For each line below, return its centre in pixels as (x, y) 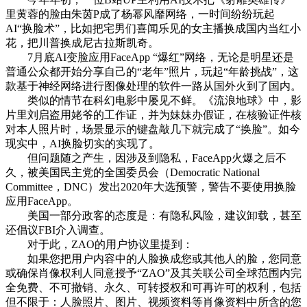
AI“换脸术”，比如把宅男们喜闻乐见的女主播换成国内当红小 (153, 28)
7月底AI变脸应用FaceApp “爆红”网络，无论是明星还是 (150, 57)
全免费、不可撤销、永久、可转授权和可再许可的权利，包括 (153, 287)
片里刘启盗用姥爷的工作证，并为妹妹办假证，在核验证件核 (153, 114)
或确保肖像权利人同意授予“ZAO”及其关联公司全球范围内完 (153, 273)
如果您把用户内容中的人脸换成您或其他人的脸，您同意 (153, 258)
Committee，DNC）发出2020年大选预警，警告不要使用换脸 (151, 186)
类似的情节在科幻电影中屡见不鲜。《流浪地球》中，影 (153, 100)
